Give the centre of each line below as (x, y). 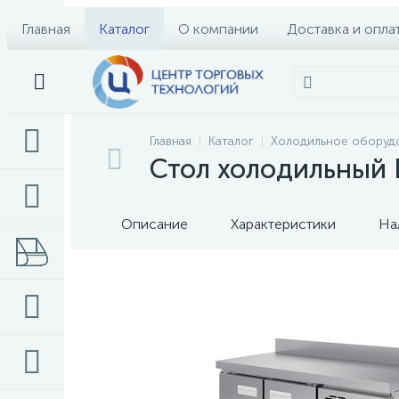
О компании (218, 28)
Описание (155, 224)
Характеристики (283, 224)
